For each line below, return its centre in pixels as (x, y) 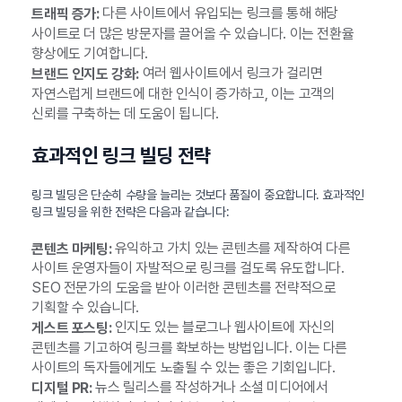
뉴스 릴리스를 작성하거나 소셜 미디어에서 (210, 388)
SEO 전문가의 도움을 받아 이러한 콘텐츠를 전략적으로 (184, 288)
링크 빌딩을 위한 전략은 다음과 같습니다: (131, 211)
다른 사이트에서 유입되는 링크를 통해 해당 (218, 13)
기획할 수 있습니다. (85, 308)
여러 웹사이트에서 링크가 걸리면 (231, 73)
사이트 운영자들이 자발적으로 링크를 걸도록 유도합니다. (188, 268)
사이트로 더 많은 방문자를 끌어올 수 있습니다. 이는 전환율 (193, 33)
